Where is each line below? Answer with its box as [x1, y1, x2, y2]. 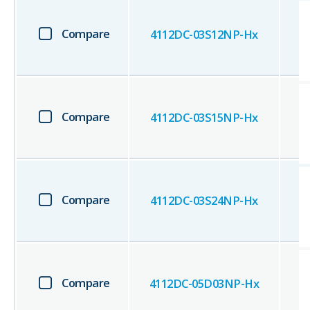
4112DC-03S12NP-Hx [150, 26, 258, 43]
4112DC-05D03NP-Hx [149, 275, 259, 292]
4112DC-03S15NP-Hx [150, 109, 258, 126]
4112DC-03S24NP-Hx [150, 192, 258, 209]
